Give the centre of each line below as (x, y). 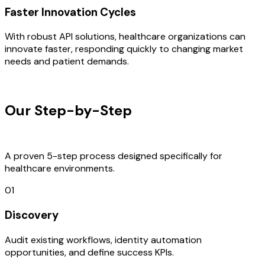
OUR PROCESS (36, 83)
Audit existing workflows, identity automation (103, 240)
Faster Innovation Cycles (70, 12)
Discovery (32, 215)
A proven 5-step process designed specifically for (114, 156)
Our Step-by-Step (68, 111)
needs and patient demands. (67, 62)
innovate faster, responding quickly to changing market (124, 49)
